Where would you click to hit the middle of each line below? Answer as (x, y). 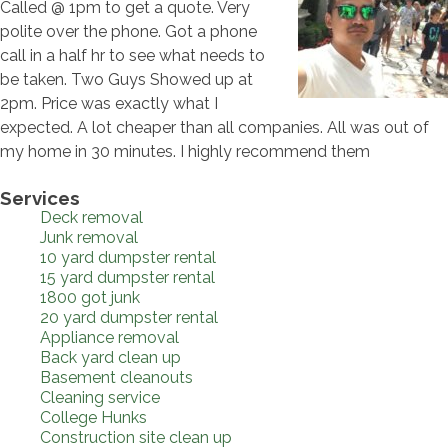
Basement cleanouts (116, 377)
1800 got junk (90, 297)
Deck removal (91, 217)
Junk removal (89, 237)
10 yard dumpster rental (128, 257)
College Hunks (93, 417)
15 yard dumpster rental (127, 277)
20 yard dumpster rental (129, 317)
